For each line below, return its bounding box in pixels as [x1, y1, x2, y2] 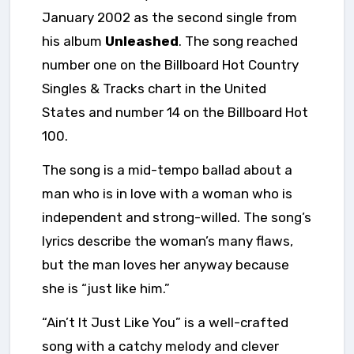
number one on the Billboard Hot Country [42, 57, 299, 73]
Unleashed [105, 33, 179, 50]
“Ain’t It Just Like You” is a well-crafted [42, 314, 288, 331]
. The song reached [179, 33, 298, 50]
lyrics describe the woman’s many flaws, [42, 233, 293, 250]
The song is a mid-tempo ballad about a [42, 162, 292, 179]
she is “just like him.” [42, 281, 170, 297]
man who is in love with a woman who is [42, 186, 292, 202]
